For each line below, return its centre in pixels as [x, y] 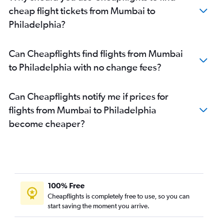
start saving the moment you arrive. [99, 206]
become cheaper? [47, 124]
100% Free [66, 186]
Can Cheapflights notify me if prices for [89, 96]
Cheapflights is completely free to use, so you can [119, 196]
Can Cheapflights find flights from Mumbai [96, 54]
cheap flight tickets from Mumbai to [82, 11]
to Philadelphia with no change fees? [85, 67]
